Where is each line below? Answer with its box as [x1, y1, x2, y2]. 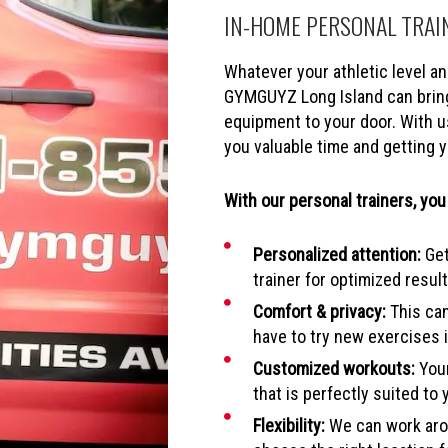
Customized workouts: [252, 357, 415, 379]
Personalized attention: [252, 243, 421, 265]
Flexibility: [252, 414, 325, 436]
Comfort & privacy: [252, 300, 386, 322]
